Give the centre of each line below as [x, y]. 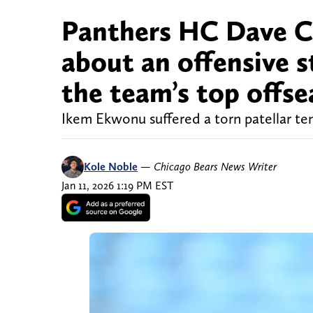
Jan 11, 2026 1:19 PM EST [117, 186]
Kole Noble [111, 167]
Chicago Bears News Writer [215, 167]
